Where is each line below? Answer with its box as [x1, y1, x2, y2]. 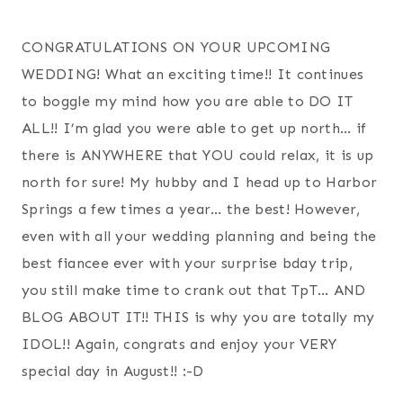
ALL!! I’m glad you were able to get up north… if [22, 119, 367, 137]
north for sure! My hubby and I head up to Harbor [22, 173, 378, 191]
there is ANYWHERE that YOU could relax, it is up [22, 146, 374, 164]
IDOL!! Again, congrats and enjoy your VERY [22, 335, 337, 353]
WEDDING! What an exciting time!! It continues [22, 65, 364, 83]
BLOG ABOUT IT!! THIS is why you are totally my [22, 308, 375, 326]
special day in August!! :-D [22, 362, 204, 380]
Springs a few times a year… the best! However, [22, 200, 361, 218]
